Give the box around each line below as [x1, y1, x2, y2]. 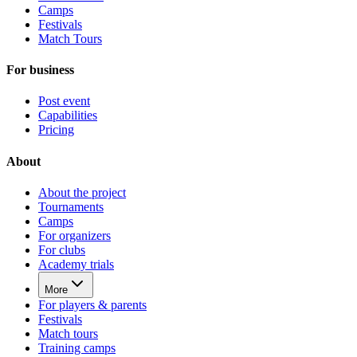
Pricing [38, 123, 74, 137]
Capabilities [38, 108, 97, 123]
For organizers [38, 228, 111, 242]
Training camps [38, 340, 116, 355]
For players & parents [38, 297, 147, 312]
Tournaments [38, 199, 104, 214]
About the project [38, 185, 126, 199]
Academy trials [38, 257, 114, 271]
